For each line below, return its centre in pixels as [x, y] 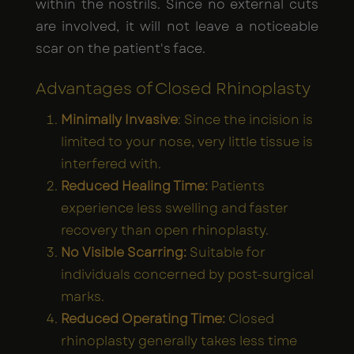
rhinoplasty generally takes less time [179, 341]
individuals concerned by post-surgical [187, 274]
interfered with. [111, 164]
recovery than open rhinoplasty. [165, 230]
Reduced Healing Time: [134, 186]
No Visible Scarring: [125, 252]
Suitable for [228, 252]
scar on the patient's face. [121, 48]
